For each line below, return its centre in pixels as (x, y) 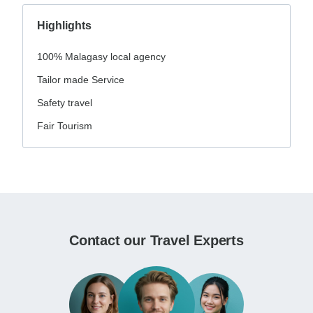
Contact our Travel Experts (156, 241)
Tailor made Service (81, 80)
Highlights (64, 26)
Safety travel (65, 103)
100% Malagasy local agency (101, 57)
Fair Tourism (65, 126)
